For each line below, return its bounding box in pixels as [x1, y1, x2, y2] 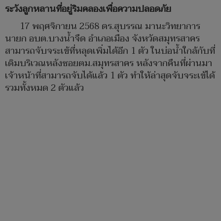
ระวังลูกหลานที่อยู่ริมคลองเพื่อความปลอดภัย [5, 1, 171, 17]
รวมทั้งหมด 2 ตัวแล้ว [5, 80, 84, 96]
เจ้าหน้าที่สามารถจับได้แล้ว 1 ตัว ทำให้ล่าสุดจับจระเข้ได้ [5, 68, 215, 84]
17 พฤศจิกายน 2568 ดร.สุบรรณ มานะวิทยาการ [20, 19, 200, 35]
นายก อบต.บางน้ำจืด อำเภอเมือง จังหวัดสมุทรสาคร [5, 31, 200, 47]
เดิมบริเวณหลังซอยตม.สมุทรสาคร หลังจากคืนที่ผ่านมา [5, 56, 212, 72]
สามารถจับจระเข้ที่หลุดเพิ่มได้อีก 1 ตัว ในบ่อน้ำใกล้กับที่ [5, 43, 215, 59]
